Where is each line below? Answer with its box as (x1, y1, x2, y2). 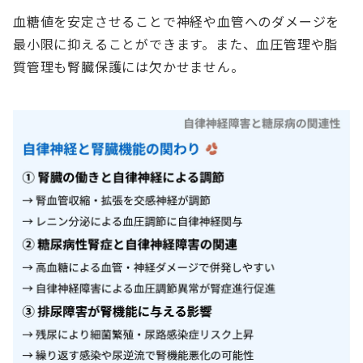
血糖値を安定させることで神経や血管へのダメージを (13, 11, 340, 31)
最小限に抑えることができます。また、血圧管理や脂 (13, 33, 339, 53)
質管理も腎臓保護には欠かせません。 (13, 56, 245, 76)
